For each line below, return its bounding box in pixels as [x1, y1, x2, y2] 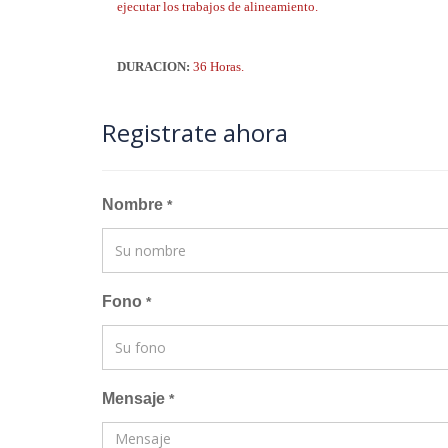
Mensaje [102, 390, 169, 407]
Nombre [102, 196, 167, 213]
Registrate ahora [102, 116, 288, 149]
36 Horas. [193, 59, 244, 74]
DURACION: [117, 59, 193, 74]
